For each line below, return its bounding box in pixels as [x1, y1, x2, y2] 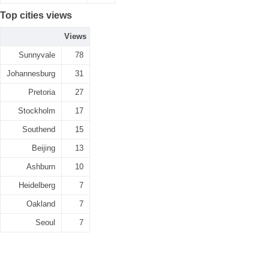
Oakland [26, 199, 55, 208]
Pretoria [28, 88, 55, 97]
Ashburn [26, 162, 55, 171]
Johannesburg [7, 69, 55, 78]
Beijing [32, 144, 55, 153]
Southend [22, 125, 55, 134]
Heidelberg [19, 181, 55, 190]
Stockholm [18, 106, 55, 115]
